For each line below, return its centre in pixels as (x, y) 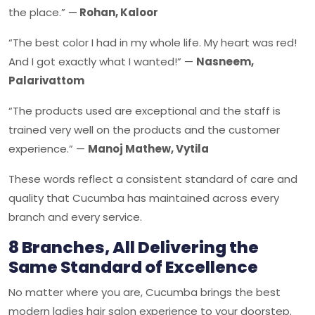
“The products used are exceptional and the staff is (144, 111)
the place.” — (43, 12)
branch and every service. (75, 217)
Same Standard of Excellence (133, 267)
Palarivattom (46, 81)
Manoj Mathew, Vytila (148, 149)
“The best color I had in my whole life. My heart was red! (153, 43)
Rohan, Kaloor (118, 12)
